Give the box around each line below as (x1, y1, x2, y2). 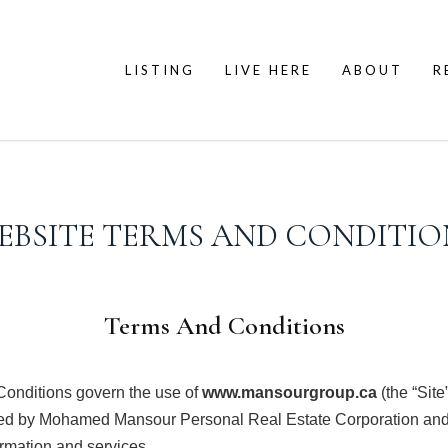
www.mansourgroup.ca (202, 384, 377, 401)
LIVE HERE (225, 61, 312, 78)
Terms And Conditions (103, 310, 345, 341)
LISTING (125, 61, 195, 78)
